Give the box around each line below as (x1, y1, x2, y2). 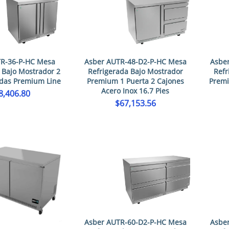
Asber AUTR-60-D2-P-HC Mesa (84, 217, 187, 227)
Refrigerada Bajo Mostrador (87, 66, 183, 76)
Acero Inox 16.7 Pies (101, 86, 170, 96)
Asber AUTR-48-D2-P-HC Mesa (84, 57, 187, 66)
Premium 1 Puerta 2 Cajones (86, 76, 184, 86)
